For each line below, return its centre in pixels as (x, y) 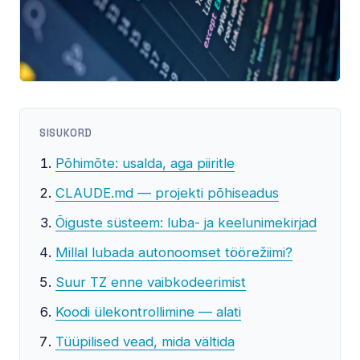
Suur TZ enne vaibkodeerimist (151, 282)
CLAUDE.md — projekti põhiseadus (167, 193)
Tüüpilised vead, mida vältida (145, 342)
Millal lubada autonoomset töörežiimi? (174, 253)
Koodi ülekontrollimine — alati (148, 312)
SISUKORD (66, 133)
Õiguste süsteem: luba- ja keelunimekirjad (186, 223)
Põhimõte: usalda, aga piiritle (145, 164)
